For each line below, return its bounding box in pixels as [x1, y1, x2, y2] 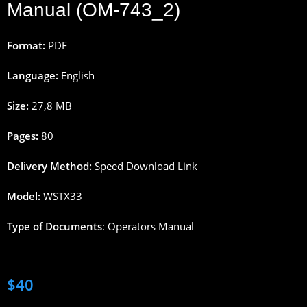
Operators [108, 219, 156, 233]
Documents [45, 219, 103, 233]
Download [126, 158, 175, 173]
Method [50, 158, 90, 173]
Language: [7, 68, 59, 82]
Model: [7, 188, 41, 203]
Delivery [7, 158, 48, 173]
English [58, 68, 95, 82]
